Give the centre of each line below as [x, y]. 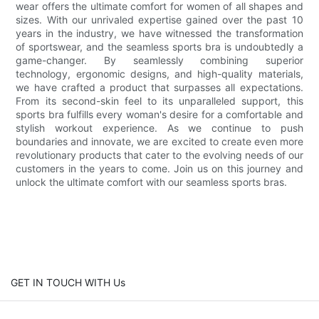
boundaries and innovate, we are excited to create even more [159, 141]
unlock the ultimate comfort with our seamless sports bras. [152, 182]
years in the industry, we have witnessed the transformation [159, 33]
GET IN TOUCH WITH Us [68, 282]
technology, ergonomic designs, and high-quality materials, [159, 73]
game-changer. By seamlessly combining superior [159, 60]
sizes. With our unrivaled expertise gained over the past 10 [159, 19]
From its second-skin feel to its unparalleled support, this [159, 100]
